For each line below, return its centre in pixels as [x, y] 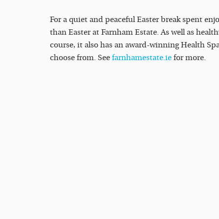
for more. [189, 57]
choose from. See [81, 57]
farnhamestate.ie [142, 57]
